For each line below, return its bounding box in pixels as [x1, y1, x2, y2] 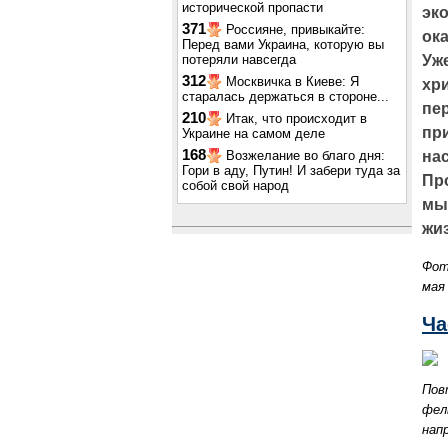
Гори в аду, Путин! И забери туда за [182, 163, 400, 178]
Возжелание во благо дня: [226, 148, 385, 163]
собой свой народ [182, 178, 289, 193]
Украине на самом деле [182, 126, 325, 141]
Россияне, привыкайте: [226, 22, 365, 37]
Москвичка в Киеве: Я [226, 74, 359, 89]
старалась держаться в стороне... [182, 89, 389, 104]
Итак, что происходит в [226, 111, 367, 126]
